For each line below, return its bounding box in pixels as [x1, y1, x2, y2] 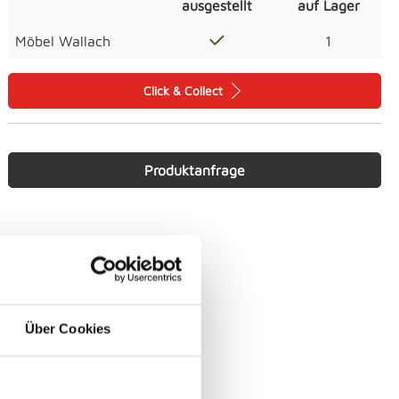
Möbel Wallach [15, 33, 110, 50]
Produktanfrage [144, 162, 245, 179]
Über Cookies [24, 321, 111, 337]
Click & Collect [143, 83, 226, 99]
